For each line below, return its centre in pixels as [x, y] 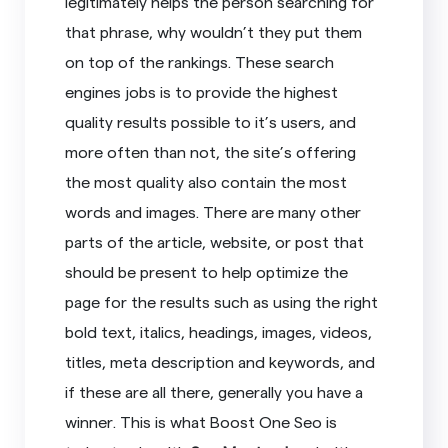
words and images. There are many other [213, 211]
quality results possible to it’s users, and [211, 121]
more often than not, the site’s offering [211, 151]
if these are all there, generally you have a [214, 391]
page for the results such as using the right [222, 301]
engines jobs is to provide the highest [202, 91]
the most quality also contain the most [206, 181]
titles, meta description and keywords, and [220, 361]
